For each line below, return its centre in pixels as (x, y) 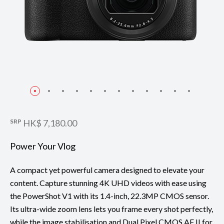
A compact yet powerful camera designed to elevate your (107, 169)
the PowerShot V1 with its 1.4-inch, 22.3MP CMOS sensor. (109, 195)
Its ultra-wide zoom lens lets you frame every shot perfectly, (111, 208)
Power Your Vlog (43, 146)
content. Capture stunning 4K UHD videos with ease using (108, 182)
